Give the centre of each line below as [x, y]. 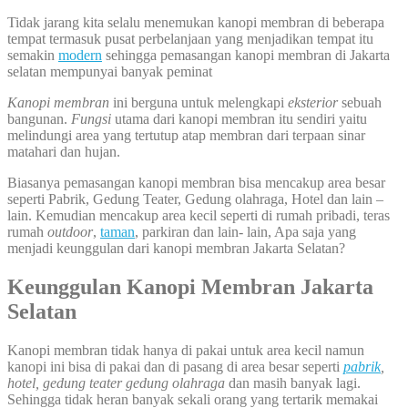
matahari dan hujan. [64, 152]
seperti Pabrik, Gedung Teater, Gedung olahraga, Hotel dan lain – [195, 199]
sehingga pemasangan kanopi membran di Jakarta [246, 56]
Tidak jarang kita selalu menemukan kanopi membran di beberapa [196, 23]
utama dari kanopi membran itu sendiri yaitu [239, 119]
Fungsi [91, 119]
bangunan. [39, 119]
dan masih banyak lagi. [293, 382]
